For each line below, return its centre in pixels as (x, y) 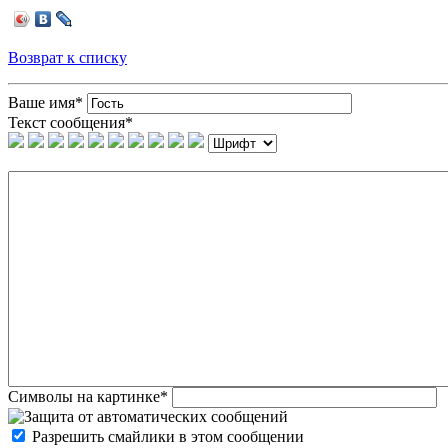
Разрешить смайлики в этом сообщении (168, 436)
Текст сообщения (66, 122)
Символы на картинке (84, 396)
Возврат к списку (67, 57)
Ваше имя (41, 102)
